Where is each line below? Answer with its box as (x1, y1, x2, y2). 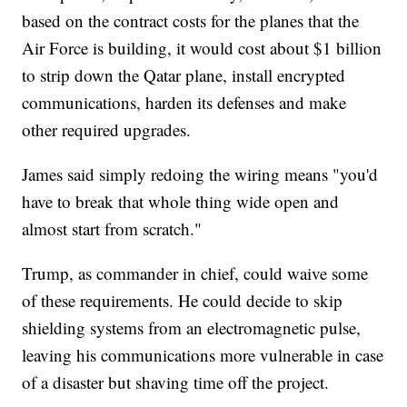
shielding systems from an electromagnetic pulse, (22, 316, 362, 340)
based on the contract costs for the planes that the (22, 9, 360, 33)
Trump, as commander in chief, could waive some (22, 262, 369, 285)
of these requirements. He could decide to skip (22, 289, 343, 313)
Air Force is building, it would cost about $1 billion (22, 36, 382, 60)
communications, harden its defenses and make (22, 91, 347, 114)
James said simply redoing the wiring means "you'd (22, 163, 379, 186)
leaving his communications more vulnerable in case (22, 343, 384, 367)
